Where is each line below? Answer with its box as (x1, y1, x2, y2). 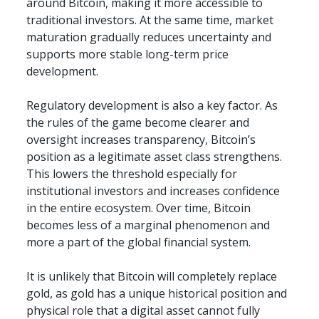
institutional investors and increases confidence (26, 183, 281, 199)
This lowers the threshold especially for (26, 166, 238, 182)
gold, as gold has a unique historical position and (26, 286, 288, 302)
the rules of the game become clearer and (26, 115, 250, 131)
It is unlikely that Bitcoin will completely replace (26, 268, 278, 285)
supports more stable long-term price (26, 46, 229, 63)
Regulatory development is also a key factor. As (26, 98, 278, 114)
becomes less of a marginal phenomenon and (26, 217, 271, 234)
